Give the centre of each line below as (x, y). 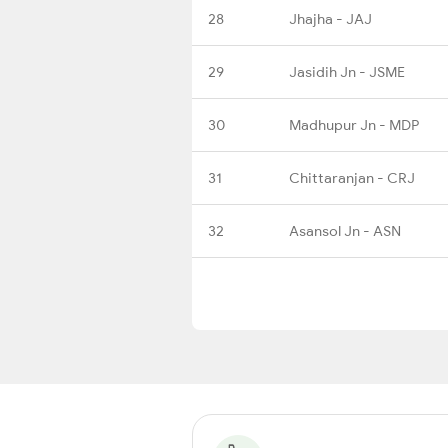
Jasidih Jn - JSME (347, 71)
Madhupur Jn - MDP (354, 124)
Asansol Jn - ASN (345, 230)
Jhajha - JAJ (330, 18)
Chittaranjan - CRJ (352, 177)
